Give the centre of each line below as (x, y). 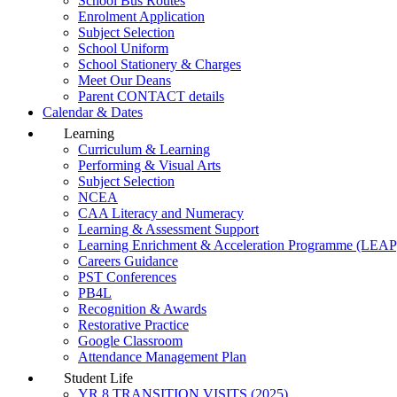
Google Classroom (130, 341)
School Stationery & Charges (160, 64)
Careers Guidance (128, 261)
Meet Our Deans (125, 80)
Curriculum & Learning (144, 149)
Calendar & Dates (93, 112)
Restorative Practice (133, 325)
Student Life (97, 378)
